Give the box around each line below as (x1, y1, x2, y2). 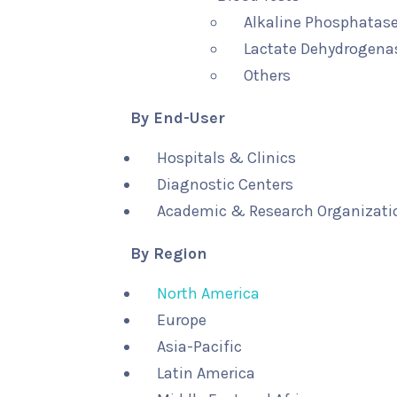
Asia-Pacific (157, 337, 242, 356)
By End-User (130, 108, 225, 128)
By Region (130, 244, 207, 263)
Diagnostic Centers (157, 175, 293, 194)
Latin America (157, 363, 255, 383)
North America (157, 284, 260, 303)
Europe (157, 310, 206, 330)
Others (244, 66, 292, 85)
